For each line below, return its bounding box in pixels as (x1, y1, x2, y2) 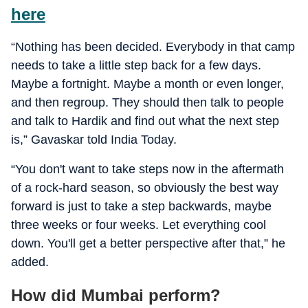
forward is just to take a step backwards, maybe (11, 199, 272, 213)
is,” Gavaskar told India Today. (11, 133, 177, 146)
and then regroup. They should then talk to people (11, 96, 284, 109)
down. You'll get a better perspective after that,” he (11, 236, 285, 250)
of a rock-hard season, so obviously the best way (11, 181, 278, 195)
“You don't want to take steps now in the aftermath (11, 162, 284, 176)
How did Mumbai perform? (11, 286, 221, 305)
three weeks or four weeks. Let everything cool (11, 218, 266, 232)
